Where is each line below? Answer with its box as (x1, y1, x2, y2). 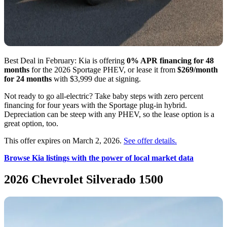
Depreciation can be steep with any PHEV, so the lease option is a (4, 109, 214, 119)
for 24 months (4, 74, 52, 83)
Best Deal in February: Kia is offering (4, 56, 127, 65)
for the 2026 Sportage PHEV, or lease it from (29, 65, 177, 74)
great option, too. (4, 119, 58, 128)
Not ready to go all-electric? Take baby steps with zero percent (4, 91, 203, 100)
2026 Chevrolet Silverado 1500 (4, 172, 163, 186)
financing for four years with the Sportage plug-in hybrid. (4, 100, 187, 109)
